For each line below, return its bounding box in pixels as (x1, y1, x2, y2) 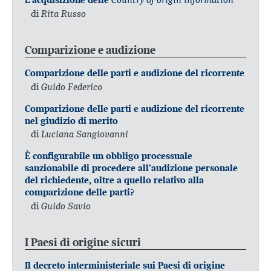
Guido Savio (41, 199, 91, 212)
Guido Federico (41, 80, 102, 93)
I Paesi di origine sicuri (25, 235, 141, 250)
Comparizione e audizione (25, 42, 155, 57)
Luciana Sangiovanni (41, 128, 128, 140)
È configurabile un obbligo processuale (25, 150, 192, 162)
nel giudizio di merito (25, 114, 118, 126)
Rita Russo (41, 7, 86, 19)
